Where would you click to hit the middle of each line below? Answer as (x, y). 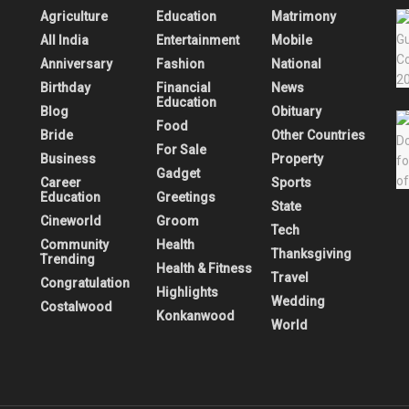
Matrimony (304, 17)
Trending (68, 260)
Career (61, 183)
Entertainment (197, 41)
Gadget (178, 174)
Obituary (297, 112)
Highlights (187, 293)
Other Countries (319, 136)
